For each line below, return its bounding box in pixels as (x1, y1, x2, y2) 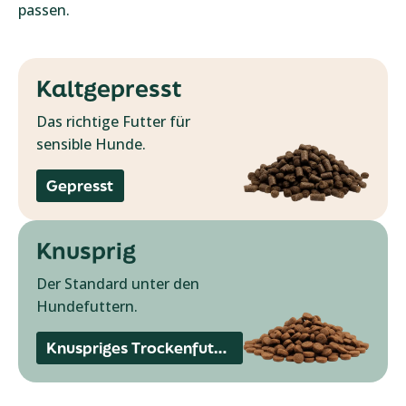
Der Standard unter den (36, 274, 199, 294)
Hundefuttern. (36, 296, 138, 316)
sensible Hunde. (36, 134, 146, 154)
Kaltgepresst (36, 73, 181, 103)
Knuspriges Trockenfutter (214, 337, 227, 358)
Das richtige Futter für (36, 111, 190, 131)
